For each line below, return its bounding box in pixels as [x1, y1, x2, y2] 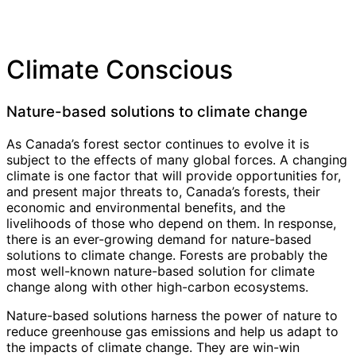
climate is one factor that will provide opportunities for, [6, 167, 341, 184]
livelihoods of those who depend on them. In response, [6, 215, 336, 231]
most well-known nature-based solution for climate [6, 262, 315, 279]
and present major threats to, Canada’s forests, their [6, 183, 320, 199]
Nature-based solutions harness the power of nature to [6, 307, 338, 323]
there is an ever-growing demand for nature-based [6, 230, 311, 247]
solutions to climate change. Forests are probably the [6, 246, 327, 263]
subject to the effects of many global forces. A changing [6, 151, 347, 168]
